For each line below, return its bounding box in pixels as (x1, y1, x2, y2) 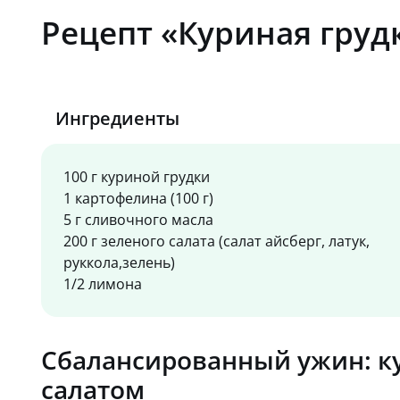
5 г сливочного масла (62, 210, 213, 229)
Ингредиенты (54, 106, 179, 130)
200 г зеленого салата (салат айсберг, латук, (62, 231, 370, 251)
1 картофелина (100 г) (62, 188, 213, 208)
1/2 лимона (62, 274, 142, 294)
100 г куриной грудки (62, 167, 210, 187)
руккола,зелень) (62, 253, 175, 272)
